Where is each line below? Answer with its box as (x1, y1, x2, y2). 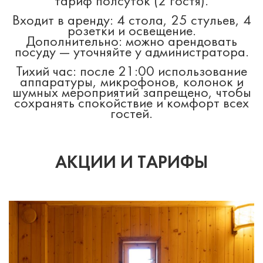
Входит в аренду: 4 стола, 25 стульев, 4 (12, 15, 251, 28)
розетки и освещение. (67, 25, 196, 39)
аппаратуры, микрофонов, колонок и (19, 76, 244, 90)
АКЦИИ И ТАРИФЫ (55, 155, 208, 172)
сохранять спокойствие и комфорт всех (14, 97, 249, 111)
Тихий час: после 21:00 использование (16, 66, 247, 79)
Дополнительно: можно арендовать (26, 36, 237, 49)
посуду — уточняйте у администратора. (14, 46, 249, 60)
